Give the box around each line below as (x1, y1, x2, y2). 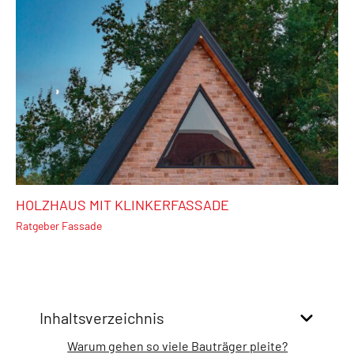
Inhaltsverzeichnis (40, 307, 164, 327)
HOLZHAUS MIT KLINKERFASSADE (16, 195, 229, 213)
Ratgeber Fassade (16, 218, 102, 232)
